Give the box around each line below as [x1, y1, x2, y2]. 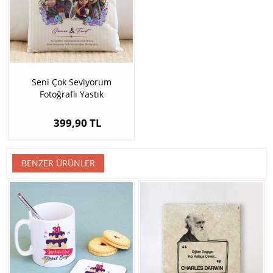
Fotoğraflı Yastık [39, 88, 104, 101]
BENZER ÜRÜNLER [21, 157, 95, 169]
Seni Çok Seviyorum [31, 76, 112, 88]
